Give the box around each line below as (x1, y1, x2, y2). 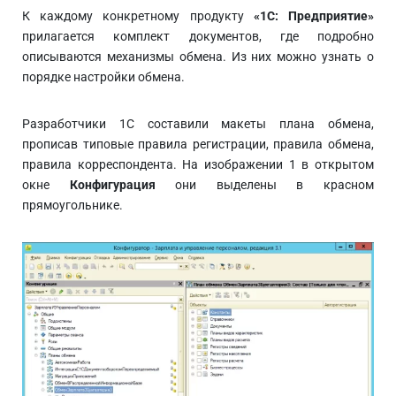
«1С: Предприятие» (253, 9, 375, 23)
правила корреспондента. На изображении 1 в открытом (22, 157, 374, 171)
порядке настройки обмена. (22, 70, 185, 84)
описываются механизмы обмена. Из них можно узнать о (22, 49, 374, 64)
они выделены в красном (155, 178, 375, 192)
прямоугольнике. (22, 198, 123, 212)
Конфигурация (69, 178, 156, 192)
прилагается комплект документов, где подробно (22, 29, 374, 43)
